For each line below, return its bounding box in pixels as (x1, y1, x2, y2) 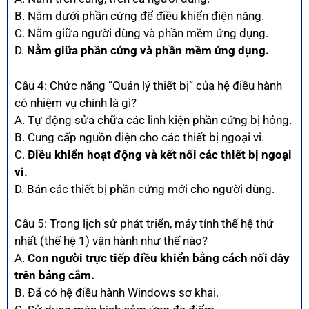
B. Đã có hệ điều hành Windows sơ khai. (14, 286, 219, 300)
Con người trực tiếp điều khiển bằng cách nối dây (28, 251, 290, 266)
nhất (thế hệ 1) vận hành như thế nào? (14, 234, 208, 248)
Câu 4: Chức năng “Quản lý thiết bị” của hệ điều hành (14, 78, 282, 92)
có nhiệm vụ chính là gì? (14, 95, 137, 110)
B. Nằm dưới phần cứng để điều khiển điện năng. (14, 9, 264, 23)
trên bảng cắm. (14, 268, 94, 283)
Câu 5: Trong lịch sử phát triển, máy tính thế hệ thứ (14, 217, 274, 231)
